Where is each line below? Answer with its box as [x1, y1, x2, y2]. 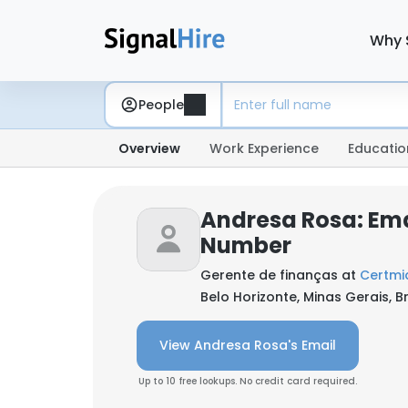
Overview [118, 139, 180, 158]
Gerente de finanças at [200, 266, 360, 284]
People [138, 95, 184, 114]
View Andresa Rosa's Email [159, 336, 336, 354]
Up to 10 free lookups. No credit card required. [138, 374, 357, 388]
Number [200, 230, 291, 260]
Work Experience [209, 139, 319, 158]
